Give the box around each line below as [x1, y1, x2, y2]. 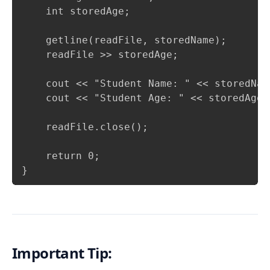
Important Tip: [12, 242, 112, 263]
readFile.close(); [22, 121, 148, 133]
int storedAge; [22, 5, 130, 17]
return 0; [22, 149, 100, 162]
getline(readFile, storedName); [22, 34, 227, 46]
